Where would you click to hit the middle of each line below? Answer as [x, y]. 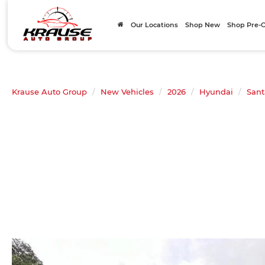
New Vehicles [127, 92]
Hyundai [216, 92]
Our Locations [155, 25]
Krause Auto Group [49, 92]
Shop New [203, 25]
